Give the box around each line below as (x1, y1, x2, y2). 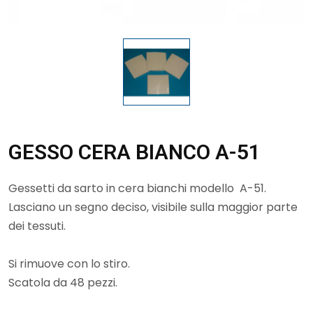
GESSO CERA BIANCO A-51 (8, 139, 261, 164)
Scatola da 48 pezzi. (8, 274, 117, 291)
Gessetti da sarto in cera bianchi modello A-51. (8, 180, 266, 196)
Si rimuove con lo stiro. (8, 255, 130, 272)
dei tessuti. (8, 217, 66, 234)
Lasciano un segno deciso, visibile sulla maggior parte (8, 198, 298, 215)
